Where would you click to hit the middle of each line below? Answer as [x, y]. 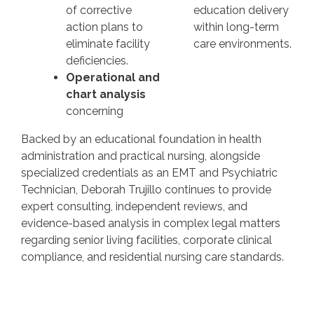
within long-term [236, 27]
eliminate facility [108, 44]
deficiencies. [97, 61]
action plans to [104, 27]
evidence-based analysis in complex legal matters [151, 223]
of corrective [99, 10]
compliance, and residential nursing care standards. [152, 257]
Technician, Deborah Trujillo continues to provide [146, 190]
